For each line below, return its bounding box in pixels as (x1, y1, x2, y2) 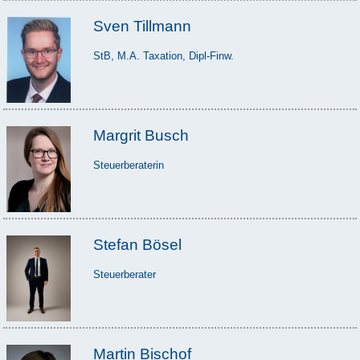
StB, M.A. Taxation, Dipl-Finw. (92, 49, 234, 62)
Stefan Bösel (92, 235, 182, 253)
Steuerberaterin (92, 158, 164, 171)
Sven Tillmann (92, 17, 191, 35)
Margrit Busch (92, 126, 189, 144)
